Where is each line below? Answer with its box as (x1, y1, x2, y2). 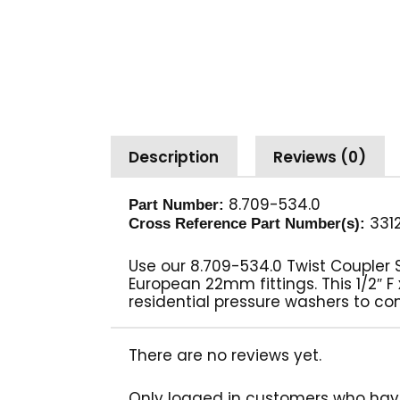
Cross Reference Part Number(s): (129, 215, 365, 233)
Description (129, 146, 220, 168)
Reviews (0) (273, 146, 367, 168)
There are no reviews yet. (129, 345, 321, 367)
